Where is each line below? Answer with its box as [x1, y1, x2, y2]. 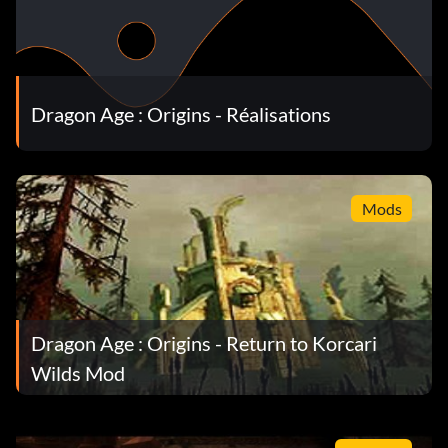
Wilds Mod [31, 360, 125, 385]
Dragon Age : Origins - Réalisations [31, 101, 331, 126]
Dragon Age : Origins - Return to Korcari [31, 330, 377, 355]
